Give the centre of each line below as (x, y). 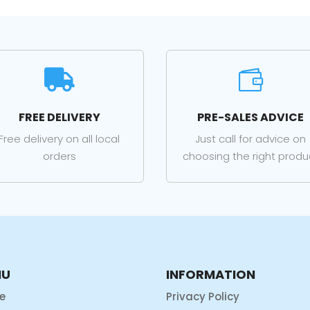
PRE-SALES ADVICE (251, 118)
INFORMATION (211, 274)
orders (59, 156)
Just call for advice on (251, 139)
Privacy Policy (203, 296)
